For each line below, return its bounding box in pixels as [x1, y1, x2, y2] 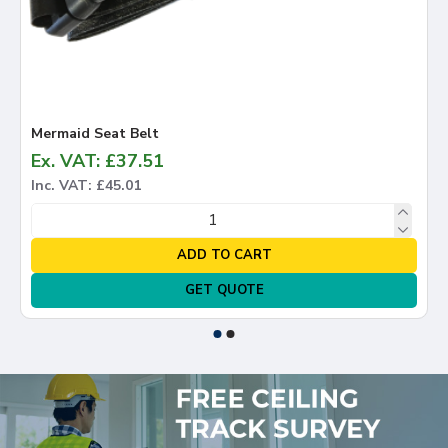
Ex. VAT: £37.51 [31, 148, 164, 173]
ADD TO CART [176, 245, 272, 264]
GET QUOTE [184, 280, 264, 299]
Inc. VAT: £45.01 [31, 175, 141, 195]
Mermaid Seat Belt [31, 123, 159, 143]
